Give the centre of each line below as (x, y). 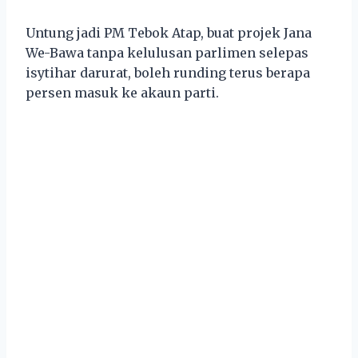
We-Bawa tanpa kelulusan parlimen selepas (167, 52)
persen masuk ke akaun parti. (122, 92)
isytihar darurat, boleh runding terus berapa (168, 72)
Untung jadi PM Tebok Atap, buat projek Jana (169, 32)
